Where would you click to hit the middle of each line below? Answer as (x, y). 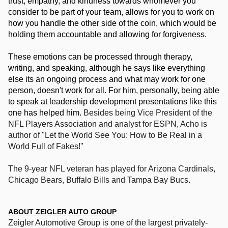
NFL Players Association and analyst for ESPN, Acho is (108, 124)
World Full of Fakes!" (47, 146)
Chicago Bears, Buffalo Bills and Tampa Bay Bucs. (101, 180)
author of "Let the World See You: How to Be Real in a (105, 135)
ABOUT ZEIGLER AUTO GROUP (62, 212)
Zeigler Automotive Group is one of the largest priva (100, 223)
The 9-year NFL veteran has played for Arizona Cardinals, (112, 169)
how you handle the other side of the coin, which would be (112, 23)
